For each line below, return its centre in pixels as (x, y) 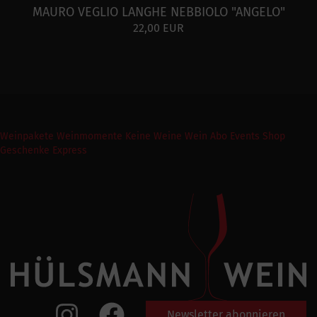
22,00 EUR (158, 28)
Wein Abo (206, 136)
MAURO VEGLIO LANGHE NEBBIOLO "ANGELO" (158, 12)
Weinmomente (90, 136)
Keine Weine (154, 136)
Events (245, 136)
